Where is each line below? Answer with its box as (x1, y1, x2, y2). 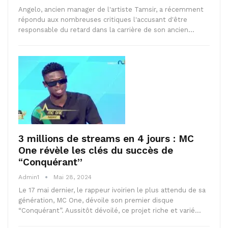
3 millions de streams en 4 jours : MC (18, 133, 194, 145)
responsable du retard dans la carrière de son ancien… (18, 25, 194, 34)
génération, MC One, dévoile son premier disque (18, 196, 174, 205)
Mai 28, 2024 (53, 174, 92, 181)
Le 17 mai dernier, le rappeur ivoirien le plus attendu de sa (18, 186, 206, 194)
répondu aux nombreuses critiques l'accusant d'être (18, 15, 187, 23)
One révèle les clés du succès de (18, 145, 173, 157)
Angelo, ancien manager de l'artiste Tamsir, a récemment (18, 5, 204, 13)
